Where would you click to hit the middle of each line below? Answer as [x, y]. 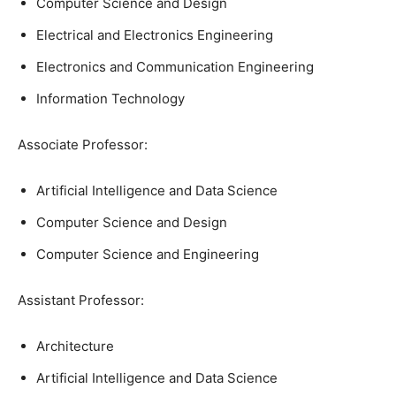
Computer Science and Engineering [148, 254]
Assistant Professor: [81, 300]
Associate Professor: [83, 145]
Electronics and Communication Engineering [175, 67]
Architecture [75, 346]
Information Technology [110, 99]
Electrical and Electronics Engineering [155, 35]
